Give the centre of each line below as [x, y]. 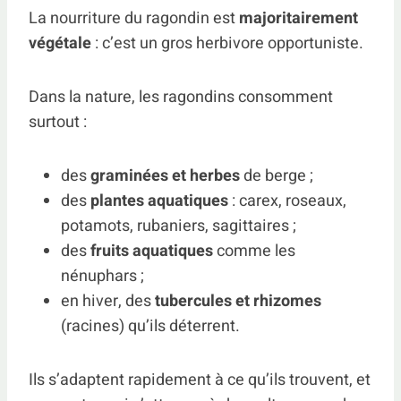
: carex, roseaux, [287, 201]
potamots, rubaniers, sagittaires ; [179, 226]
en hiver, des [108, 301]
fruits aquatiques [152, 251]
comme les [254, 251]
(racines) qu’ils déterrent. [150, 326]
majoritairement [299, 18]
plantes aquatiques [159, 201]
